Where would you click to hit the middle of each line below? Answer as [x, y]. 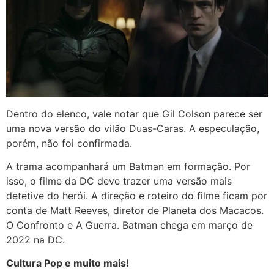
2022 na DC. [35, 240]
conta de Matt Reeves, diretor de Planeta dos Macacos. [135, 211]
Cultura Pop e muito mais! [68, 263]
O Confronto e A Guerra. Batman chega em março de [129, 225]
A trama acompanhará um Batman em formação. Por [128, 167]
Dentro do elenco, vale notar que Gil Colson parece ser [134, 113]
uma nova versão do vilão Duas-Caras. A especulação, [133, 128]
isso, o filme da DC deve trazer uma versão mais [119, 181]
